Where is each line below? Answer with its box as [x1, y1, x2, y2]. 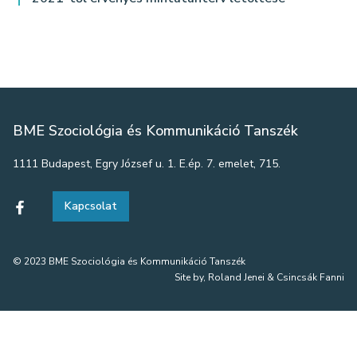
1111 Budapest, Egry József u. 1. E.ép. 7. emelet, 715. [13, 156, 280, 171]
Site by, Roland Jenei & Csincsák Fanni [175, 271, 344, 284]
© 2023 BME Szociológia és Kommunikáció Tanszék [13, 255, 245, 268]
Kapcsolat [65, 198, 117, 214]
